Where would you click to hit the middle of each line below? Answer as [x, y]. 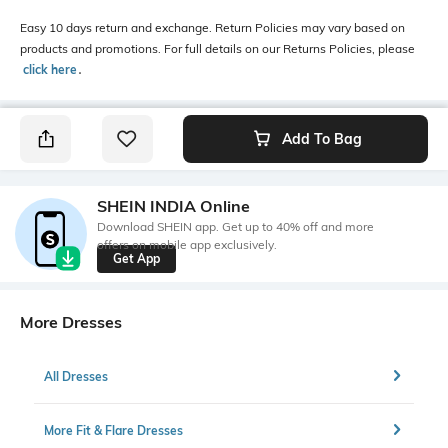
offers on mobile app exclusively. [187, 244]
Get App [136, 258]
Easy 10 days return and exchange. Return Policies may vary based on [212, 27]
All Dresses [76, 376]
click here [50, 69]
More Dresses [71, 322]
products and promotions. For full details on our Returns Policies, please [217, 48]
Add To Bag [321, 139]
